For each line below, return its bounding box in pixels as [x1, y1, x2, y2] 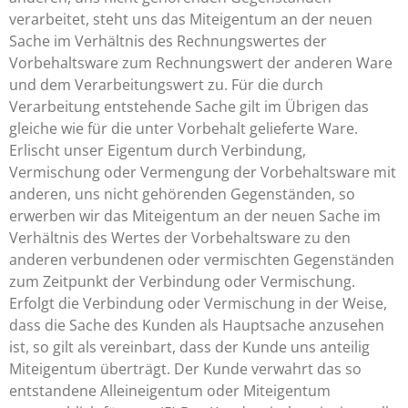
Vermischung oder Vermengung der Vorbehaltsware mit [9, 162, 396, 182]
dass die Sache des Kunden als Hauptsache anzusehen [9, 315, 384, 335]
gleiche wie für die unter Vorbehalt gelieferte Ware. [9, 118, 358, 138]
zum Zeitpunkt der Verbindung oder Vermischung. [9, 271, 355, 291]
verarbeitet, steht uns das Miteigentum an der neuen [9, 9, 372, 29]
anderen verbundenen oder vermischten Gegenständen [9, 250, 394, 270]
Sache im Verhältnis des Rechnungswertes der [9, 31, 327, 51]
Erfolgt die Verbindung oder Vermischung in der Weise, [9, 293, 387, 313]
